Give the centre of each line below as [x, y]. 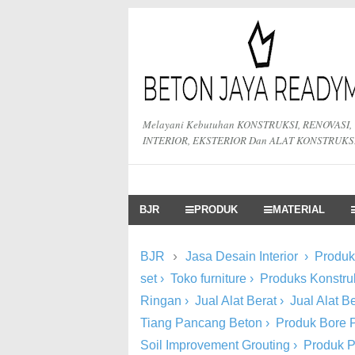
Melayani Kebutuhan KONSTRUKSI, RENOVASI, [247, 124]
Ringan [161, 301]
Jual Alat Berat [236, 301]
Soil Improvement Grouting [215, 345]
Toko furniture [208, 279]
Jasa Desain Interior [242, 256]
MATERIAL [299, 210]
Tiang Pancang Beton [201, 323]
